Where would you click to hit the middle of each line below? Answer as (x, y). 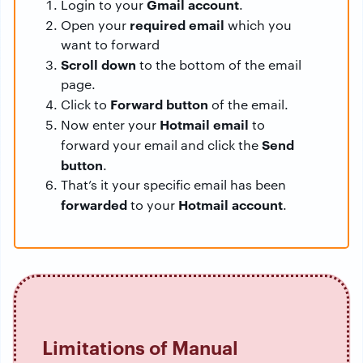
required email (177, 25)
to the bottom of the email (219, 65)
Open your (95, 25)
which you (258, 25)
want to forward (110, 45)
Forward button (159, 104)
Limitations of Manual (140, 347)
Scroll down (98, 64)
